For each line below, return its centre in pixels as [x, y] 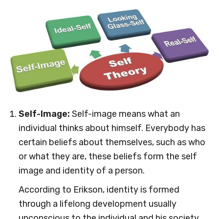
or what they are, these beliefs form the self [108, 156]
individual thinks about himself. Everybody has [112, 128]
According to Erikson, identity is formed [99, 190]
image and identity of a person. [81, 171]
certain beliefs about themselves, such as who [112, 142]
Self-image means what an [126, 114]
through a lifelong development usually [97, 204]
